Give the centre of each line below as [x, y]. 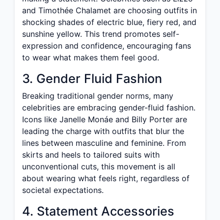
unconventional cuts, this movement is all [99, 166]
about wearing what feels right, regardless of [106, 178]
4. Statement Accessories [98, 211]
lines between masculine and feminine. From [104, 143]
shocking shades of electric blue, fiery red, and [109, 22]
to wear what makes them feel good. [91, 57]
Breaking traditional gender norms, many [98, 96]
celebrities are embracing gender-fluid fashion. [109, 108]
